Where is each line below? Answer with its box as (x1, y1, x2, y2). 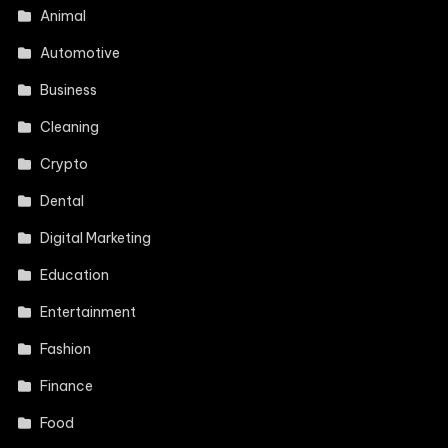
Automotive (40, 44, 121, 63)
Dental (40, 192, 85, 211)
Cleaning (40, 118, 100, 137)
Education (40, 266, 110, 285)
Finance (40, 377, 94, 396)
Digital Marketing (40, 229, 152, 248)
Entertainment (40, 303, 137, 322)
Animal (40, 7, 87, 26)
